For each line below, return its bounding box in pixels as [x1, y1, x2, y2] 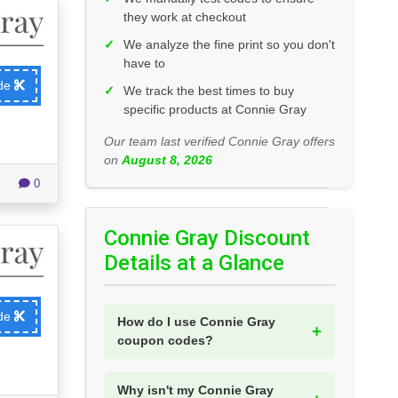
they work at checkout [123, 10, 246, 25]
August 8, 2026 [122, 153, 212, 168]
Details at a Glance [104, 251, 284, 276]
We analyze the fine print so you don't [123, 37, 335, 52]
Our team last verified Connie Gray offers [104, 134, 335, 149]
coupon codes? [117, 333, 213, 348]
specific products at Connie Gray [123, 102, 306, 117]
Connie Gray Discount [104, 226, 310, 251]
